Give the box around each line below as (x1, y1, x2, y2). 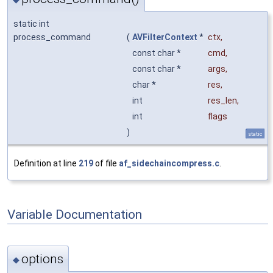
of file (93, 158, 119, 169)
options (21, 251, 63, 266)
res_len (208, 96, 237, 106)
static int (13, 19, 49, 29)
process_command (13, 32, 91, 43)
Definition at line (14, 158, 79, 169)
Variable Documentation (7, 207, 142, 222)
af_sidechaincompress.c (119, 158, 219, 169)
